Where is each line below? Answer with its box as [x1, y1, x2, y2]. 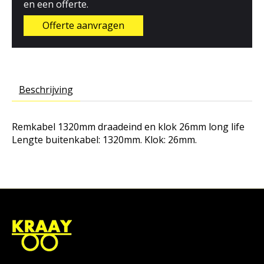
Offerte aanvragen [42, 18, 124, 32]
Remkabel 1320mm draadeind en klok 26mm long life [12, 120, 245, 133]
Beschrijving [19, 82, 73, 96]
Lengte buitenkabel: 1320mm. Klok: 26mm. [12, 133, 197, 146]
